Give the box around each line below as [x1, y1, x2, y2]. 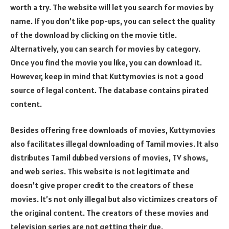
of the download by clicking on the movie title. [10, 29, 177, 40]
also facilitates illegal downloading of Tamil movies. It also [10, 139, 219, 149]
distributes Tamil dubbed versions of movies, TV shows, [10, 152, 208, 163]
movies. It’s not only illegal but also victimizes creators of [10, 194, 218, 204]
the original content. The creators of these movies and [10, 208, 209, 218]
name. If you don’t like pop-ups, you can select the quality [10, 15, 215, 26]
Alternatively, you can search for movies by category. [10, 43, 200, 54]
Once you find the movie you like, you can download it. [10, 57, 202, 67]
